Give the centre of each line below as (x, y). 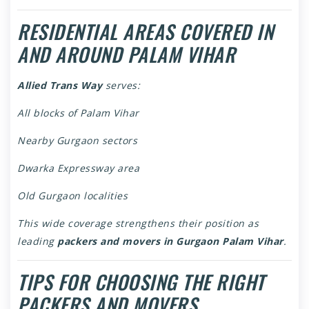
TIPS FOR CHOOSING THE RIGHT (141, 282)
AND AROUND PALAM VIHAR (126, 54)
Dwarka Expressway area (78, 168)
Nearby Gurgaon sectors (77, 141)
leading (37, 241)
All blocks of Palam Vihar (78, 113)
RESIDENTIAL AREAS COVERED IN (145, 32)
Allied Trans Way (60, 86)
